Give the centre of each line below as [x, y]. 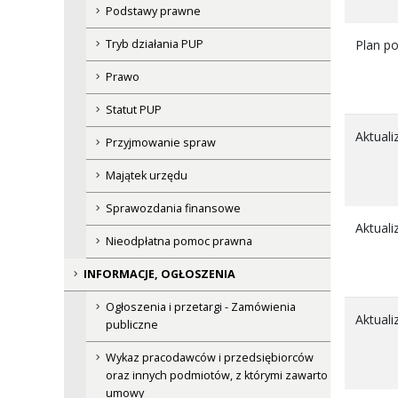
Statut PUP [134, 110]
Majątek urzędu [147, 176]
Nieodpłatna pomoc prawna [179, 242]
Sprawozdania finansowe [173, 209]
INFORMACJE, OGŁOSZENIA [159, 275]
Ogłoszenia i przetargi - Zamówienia [201, 307]
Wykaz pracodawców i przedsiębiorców [210, 358]
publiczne [132, 325]
